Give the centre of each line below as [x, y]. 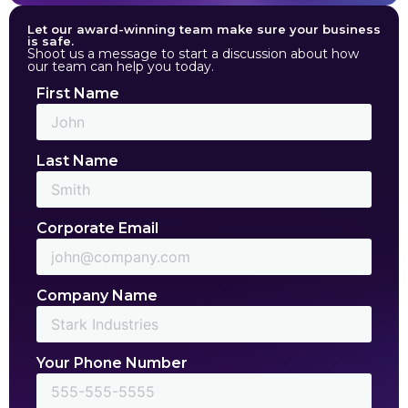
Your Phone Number [112, 363]
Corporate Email [97, 229]
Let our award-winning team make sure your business [204, 29]
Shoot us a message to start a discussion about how [193, 53]
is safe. [51, 41]
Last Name [77, 161]
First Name [78, 94]
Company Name [97, 296]
